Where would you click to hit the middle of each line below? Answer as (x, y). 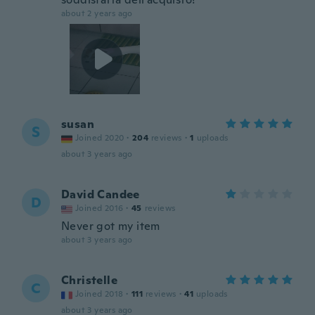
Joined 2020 (100, 138)
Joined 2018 (99, 294)
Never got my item (111, 226)
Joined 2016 (99, 208)
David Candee (101, 194)
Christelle (89, 280)
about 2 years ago (97, 13)
